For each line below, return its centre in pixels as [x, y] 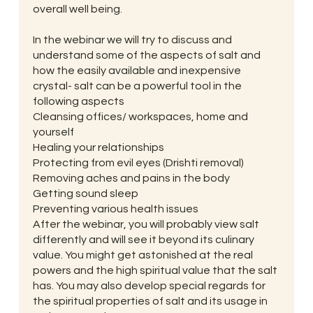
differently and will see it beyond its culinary [143, 240]
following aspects [78, 102]
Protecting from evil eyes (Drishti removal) [138, 163]
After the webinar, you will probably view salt [146, 225]
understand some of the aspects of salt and [146, 56]
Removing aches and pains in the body [131, 179]
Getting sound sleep [85, 194]
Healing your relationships [98, 148]
